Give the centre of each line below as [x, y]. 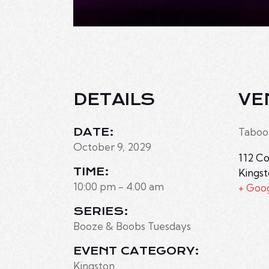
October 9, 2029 [112, 147]
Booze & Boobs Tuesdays [132, 226]
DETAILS [114, 100]
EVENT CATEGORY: [136, 251]
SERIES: [101, 212]
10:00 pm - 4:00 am [119, 187]
